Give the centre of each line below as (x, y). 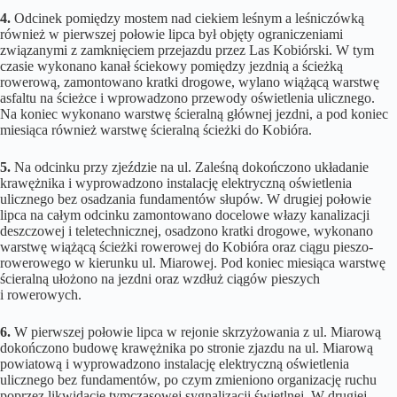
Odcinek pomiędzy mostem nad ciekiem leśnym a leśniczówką (187, 19)
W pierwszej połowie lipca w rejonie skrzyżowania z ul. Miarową (196, 332)
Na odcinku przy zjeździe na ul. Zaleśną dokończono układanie (190, 167)
